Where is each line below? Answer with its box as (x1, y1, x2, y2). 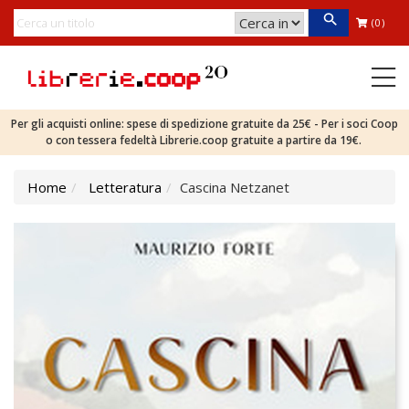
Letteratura (89, 178, 162, 196)
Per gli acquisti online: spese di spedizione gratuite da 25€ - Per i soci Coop (11, 116, 398, 131)
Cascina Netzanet (180, 178, 289, 196)
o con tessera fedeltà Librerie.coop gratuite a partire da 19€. (45, 132, 364, 148)
